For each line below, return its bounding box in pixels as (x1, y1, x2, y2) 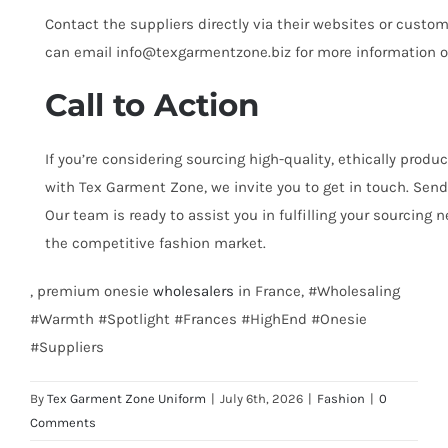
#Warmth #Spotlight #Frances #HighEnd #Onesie (30, 310, 367, 329)
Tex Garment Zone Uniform (47, 391, 206, 407)
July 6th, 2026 (220, 391, 303, 407)
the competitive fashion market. (45, 234, 266, 253)
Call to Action (45, 86, 259, 125)
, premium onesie (30, 282, 153, 301)
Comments (30, 415, 96, 431)
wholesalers (153, 282, 234, 301)
